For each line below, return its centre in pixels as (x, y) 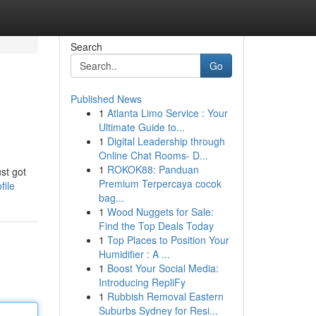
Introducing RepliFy (142, 282)
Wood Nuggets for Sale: (160, 212)
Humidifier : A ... (134, 254)
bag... (111, 197)
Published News (106, 99)
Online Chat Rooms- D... (153, 155)
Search (86, 47)
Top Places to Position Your (168, 240)
